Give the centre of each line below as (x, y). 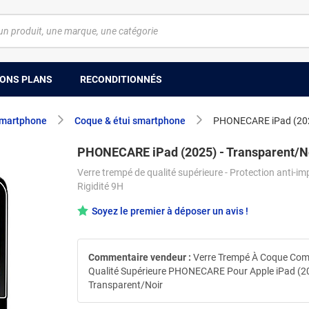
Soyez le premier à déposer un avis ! (170, 211)
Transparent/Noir (126, 285)
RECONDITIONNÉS (121, 79)
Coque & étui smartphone (130, 121)
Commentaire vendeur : (140, 257)
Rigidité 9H (100, 186)
